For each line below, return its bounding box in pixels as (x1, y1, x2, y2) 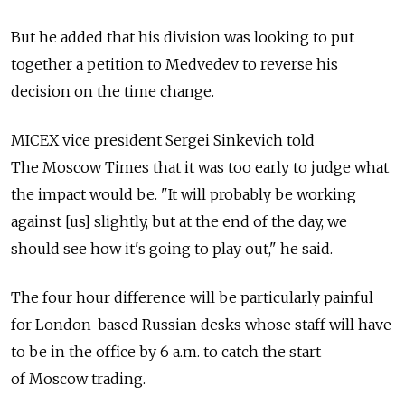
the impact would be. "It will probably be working (11, 185, 356, 203)
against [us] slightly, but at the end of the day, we (11, 212, 347, 231)
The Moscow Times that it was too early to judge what (11, 158, 389, 176)
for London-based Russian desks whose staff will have (11, 316, 391, 334)
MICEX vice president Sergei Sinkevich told (11, 131, 315, 149)
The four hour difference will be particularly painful (11, 288, 373, 306)
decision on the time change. (11, 82, 214, 100)
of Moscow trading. (11, 370, 146, 388)
